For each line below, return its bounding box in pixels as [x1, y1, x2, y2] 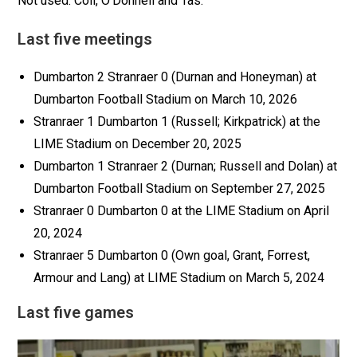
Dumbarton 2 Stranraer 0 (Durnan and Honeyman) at [33, 69, 317, 85]
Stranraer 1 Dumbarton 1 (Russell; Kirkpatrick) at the [33, 114, 321, 130]
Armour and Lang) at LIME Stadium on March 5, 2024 [33, 270, 325, 286]
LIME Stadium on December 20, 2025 [33, 136, 242, 152]
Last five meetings [18, 29, 153, 49]
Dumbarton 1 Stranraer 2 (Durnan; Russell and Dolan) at [33, 159, 338, 175]
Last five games [18, 303, 135, 323]
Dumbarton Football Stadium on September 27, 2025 [33, 181, 326, 197]
